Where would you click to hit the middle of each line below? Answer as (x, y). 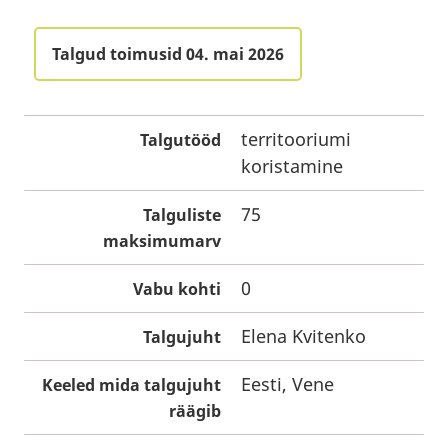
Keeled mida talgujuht (131, 385)
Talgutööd (180, 140)
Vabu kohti (177, 289)
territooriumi (296, 139)
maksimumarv (162, 241)
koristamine (292, 166)
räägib (195, 411)
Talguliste (182, 215)
